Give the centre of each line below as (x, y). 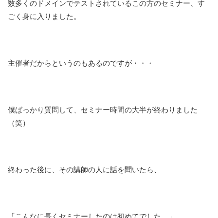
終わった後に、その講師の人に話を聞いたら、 (84, 169)
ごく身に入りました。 (44, 16)
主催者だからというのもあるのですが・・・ (81, 63)
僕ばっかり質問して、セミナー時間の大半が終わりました (103, 109)
